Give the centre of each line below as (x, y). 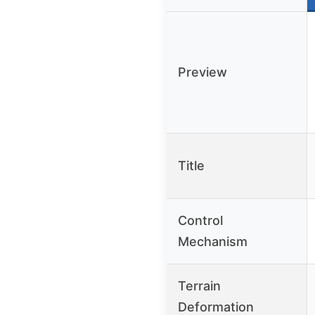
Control (200, 220)
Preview (202, 72)
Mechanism (213, 241)
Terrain (199, 285)
